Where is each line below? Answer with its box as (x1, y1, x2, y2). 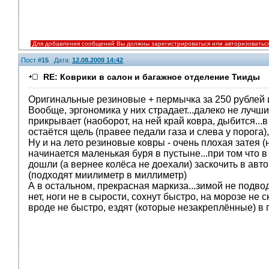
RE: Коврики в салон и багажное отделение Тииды (43, 72, 260, 82)
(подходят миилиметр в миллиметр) (28, 170, 187, 180)
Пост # (21, 56, 41, 64)
